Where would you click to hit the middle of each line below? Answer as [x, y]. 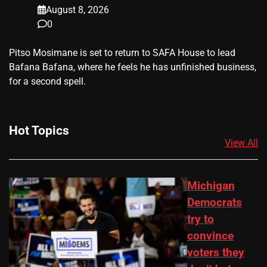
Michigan [211, 186]
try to [201, 220]
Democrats [215, 203]
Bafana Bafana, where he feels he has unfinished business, [133, 67]
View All [241, 143]
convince [210, 236]
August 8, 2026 [77, 10]
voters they [216, 253]
